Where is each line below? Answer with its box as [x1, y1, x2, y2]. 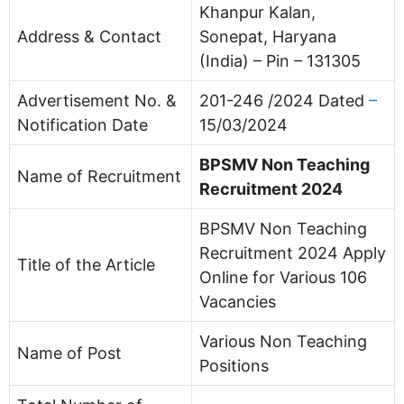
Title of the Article [17, 254, 155, 274]
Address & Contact [17, 26, 161, 46]
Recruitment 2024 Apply [199, 243, 386, 262]
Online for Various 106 [199, 267, 367, 287]
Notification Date [17, 115, 148, 134]
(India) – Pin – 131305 [199, 50, 361, 70]
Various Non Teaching [199, 331, 367, 351]
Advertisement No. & [17, 90, 177, 110]
